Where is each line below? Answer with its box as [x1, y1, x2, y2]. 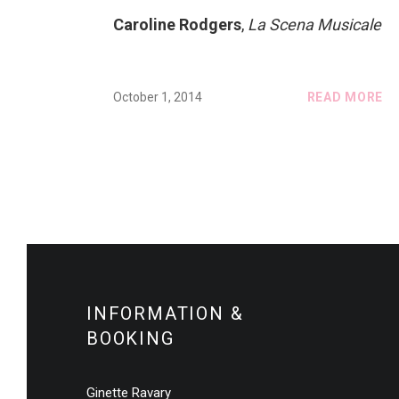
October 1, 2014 [113, 90, 202, 104]
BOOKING [86, 328, 175, 349]
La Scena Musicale [248, 15, 381, 34]
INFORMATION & [86, 303, 244, 324]
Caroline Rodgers [113, 15, 241, 34]
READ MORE [306, 90, 383, 104]
